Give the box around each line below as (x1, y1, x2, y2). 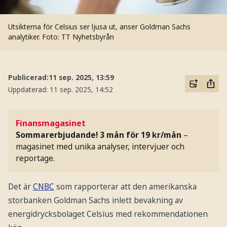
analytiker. (8, 32, 42, 42)
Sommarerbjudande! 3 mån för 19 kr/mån (16, 129, 182, 140)
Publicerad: (8, 72, 49, 82)
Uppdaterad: (8, 84, 50, 94)
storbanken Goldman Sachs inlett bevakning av (8, 194, 183, 206)
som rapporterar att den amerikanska (54, 180, 197, 192)
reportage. (16, 152, 55, 164)
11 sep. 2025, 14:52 (49, 84, 113, 94)
